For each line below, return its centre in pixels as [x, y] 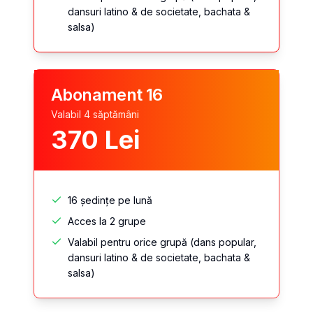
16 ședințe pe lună [110, 200]
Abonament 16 [107, 95]
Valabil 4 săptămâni [95, 114]
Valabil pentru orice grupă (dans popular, [162, 242]
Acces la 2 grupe [107, 221]
